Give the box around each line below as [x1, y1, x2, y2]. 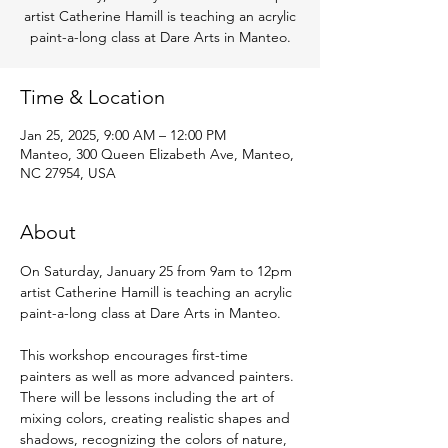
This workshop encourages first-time [20, 346, 252, 364]
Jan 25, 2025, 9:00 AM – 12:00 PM [20, 126, 226, 144]
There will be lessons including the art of [20, 388, 278, 406]
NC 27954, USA [20, 164, 116, 182]
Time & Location [20, 85, 165, 109]
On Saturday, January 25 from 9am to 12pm [20, 262, 296, 280]
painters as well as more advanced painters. [20, 367, 298, 385]
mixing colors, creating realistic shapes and [20, 409, 294, 427]
